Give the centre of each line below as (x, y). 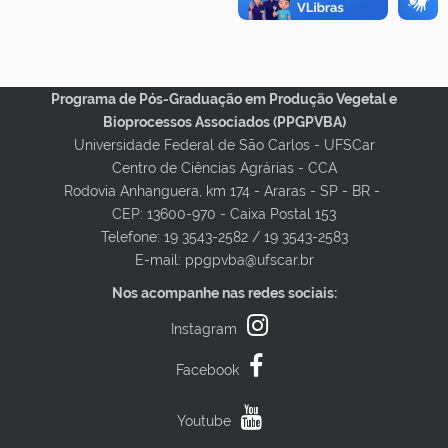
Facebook (207, 370)
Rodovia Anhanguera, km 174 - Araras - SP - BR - (224, 191)
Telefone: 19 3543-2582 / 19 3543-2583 (224, 237)
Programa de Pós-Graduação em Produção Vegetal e (224, 99)
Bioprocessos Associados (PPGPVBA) (224, 122)
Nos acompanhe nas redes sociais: (224, 293)
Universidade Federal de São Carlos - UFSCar (224, 145)
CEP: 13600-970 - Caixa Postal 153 (224, 214)
